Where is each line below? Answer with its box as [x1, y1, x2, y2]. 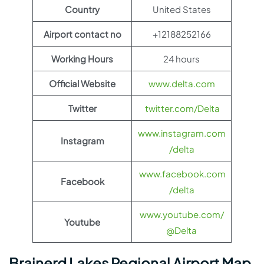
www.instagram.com [137, 127, 226, 138]
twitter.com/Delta [145, 103, 220, 114]
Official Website [49, 78, 115, 89]
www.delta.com [148, 78, 215, 89]
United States [152, 4, 211, 15]
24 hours [163, 53, 200, 64]
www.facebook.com [137, 168, 226, 179]
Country [65, 4, 100, 15]
